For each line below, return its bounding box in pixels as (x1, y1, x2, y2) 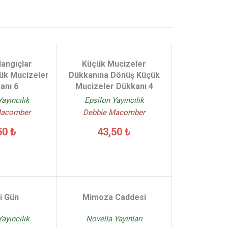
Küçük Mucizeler (82, 59, 146, 69)
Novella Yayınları (85, 214, 142, 223)
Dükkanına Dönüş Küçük (68, 70, 160, 80)
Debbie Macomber (83, 108, 145, 117)
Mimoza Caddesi (82, 192, 146, 202)
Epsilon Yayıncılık (84, 96, 144, 105)
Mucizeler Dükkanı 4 (75, 81, 153, 91)
